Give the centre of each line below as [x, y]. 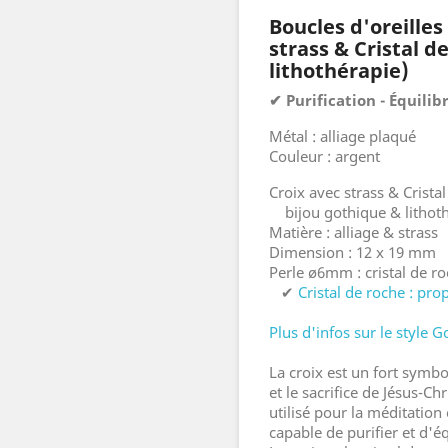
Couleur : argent [324, 156]
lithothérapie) [339, 70]
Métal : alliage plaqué [342, 136]
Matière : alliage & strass [353, 232]
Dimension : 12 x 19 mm [352, 252]
